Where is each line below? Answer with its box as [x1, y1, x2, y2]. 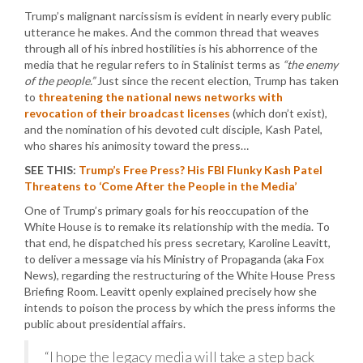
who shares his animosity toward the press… [24, 138, 249, 152]
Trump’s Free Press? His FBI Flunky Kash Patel [79, 162, 322, 177]
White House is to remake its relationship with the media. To [24, 219, 330, 233]
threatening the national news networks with [38, 89, 283, 104]
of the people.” [24, 73, 95, 88]
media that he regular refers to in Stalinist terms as [24, 57, 283, 71]
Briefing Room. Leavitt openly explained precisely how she [24, 284, 317, 298]
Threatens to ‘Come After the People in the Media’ [24, 178, 297, 193]
